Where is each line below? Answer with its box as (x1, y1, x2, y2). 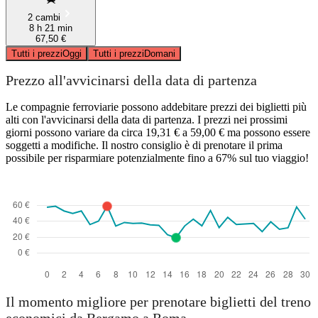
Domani (144, 48, 175, 59)
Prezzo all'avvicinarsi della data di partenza (6, 72, 257, 89)
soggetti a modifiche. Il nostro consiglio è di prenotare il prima (6, 138, 283, 151)
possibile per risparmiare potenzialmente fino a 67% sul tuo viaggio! (6, 151, 309, 164)
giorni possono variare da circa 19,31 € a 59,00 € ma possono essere (6, 126, 310, 138)
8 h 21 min (29, 22, 72, 33)
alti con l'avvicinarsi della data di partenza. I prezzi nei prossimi (6, 113, 287, 126)
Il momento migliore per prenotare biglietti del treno (6, 294, 311, 310)
